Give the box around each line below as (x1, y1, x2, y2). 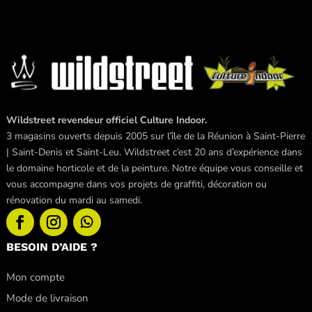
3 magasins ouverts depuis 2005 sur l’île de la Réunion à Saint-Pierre (6, 129, 305, 143)
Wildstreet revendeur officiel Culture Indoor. (6, 113, 207, 127)
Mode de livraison (6, 290, 88, 305)
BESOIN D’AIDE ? (6, 240, 97, 253)
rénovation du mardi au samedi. (6, 193, 142, 207)
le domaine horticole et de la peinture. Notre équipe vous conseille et (6, 161, 303, 175)
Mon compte (6, 270, 65, 284)
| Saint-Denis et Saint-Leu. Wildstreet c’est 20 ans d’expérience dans (6, 145, 302, 159)
